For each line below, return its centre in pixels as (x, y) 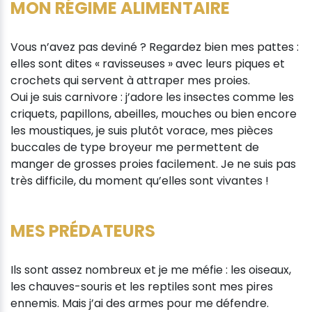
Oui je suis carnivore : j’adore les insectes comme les (152, 97)
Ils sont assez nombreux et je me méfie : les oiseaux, (151, 270)
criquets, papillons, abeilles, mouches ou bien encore (154, 114)
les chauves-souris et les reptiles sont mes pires (142, 286)
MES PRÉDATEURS (83, 231)
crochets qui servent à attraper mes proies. (130, 80)
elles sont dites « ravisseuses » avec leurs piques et (148, 63)
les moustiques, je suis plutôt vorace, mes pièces (142, 130)
